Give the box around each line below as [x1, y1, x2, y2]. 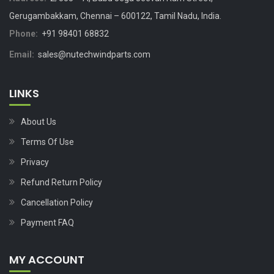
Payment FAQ [21, 217, 74, 228]
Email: [9, 49, 34, 59]
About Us [21, 116, 56, 127]
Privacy [21, 157, 49, 167]
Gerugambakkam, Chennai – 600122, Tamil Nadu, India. [9, 10, 221, 21]
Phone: [9, 28, 38, 39]
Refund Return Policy [21, 177, 102, 187]
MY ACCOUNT [9, 251, 84, 267]
